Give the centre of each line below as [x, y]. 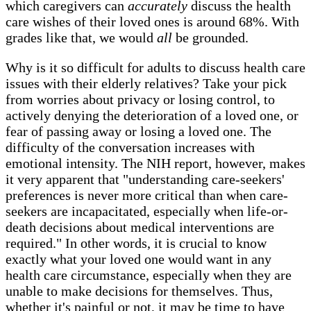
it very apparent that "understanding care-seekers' [145, 179]
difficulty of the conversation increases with [130, 147]
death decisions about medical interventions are [140, 227]
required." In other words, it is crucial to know [136, 243]
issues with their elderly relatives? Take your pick [146, 83]
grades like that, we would [81, 37]
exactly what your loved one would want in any [138, 259]
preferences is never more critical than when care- [147, 195]
